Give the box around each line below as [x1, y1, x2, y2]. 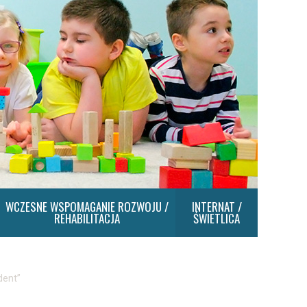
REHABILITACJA [53, 210, 120, 227]
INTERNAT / [191, 198, 242, 215]
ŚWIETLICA [193, 210, 240, 227]
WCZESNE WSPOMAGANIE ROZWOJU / [5, 198, 169, 215]
